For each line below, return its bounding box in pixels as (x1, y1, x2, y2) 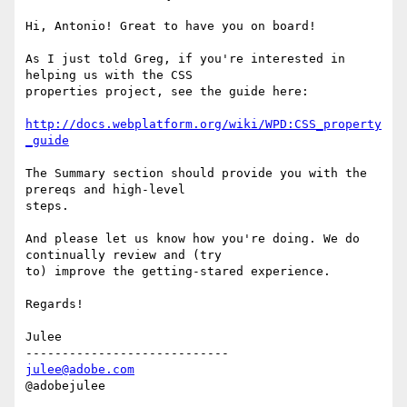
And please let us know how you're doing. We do (25, 232, 360, 246)
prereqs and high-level (25, 183, 185, 197)
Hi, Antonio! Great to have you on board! (25, 19, 316, 34)
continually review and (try (25, 248, 222, 263)
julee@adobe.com (25, 362, 134, 377)
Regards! (25, 297, 84, 312)
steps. (25, 199, 69, 213)
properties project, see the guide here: (25, 84, 309, 99)
